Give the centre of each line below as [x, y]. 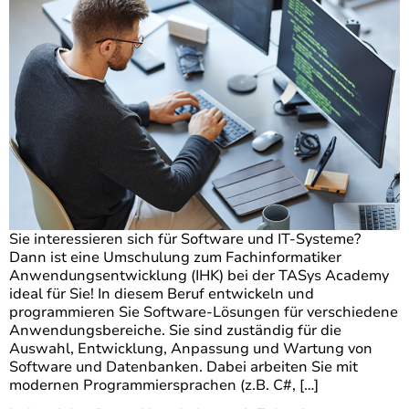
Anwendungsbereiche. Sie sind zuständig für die [175, 331]
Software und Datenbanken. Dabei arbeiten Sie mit [184, 367]
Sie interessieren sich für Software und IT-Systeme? [185, 240]
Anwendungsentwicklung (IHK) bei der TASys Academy [199, 276]
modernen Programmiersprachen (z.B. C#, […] [164, 386]
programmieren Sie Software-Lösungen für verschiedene [204, 313]
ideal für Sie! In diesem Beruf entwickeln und [162, 294]
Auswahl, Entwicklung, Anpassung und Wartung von [191, 349]
